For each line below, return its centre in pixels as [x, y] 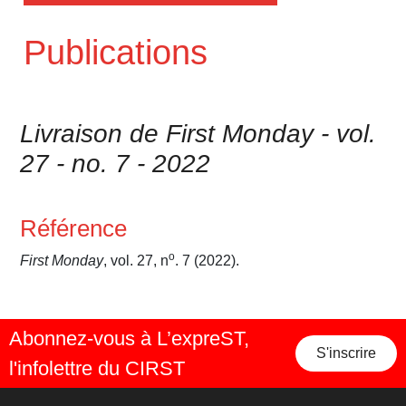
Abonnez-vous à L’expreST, [129, 339]
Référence [74, 229]
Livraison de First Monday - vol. [198, 134]
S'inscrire [346, 353]
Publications [116, 53]
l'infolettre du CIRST [97, 369]
